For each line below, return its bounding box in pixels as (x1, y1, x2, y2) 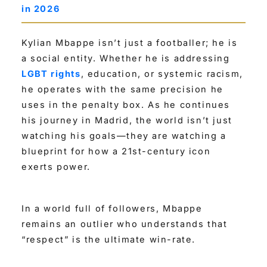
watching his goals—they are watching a (21, 131, 226, 142)
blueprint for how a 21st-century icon (21, 146, 211, 157)
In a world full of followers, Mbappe (21, 203, 203, 214)
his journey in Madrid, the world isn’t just (21, 115, 232, 126)
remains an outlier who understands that (21, 218, 228, 229)
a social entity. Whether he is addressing (21, 53, 230, 64)
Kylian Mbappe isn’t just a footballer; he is (21, 38, 238, 49)
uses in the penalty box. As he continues (21, 100, 231, 111)
